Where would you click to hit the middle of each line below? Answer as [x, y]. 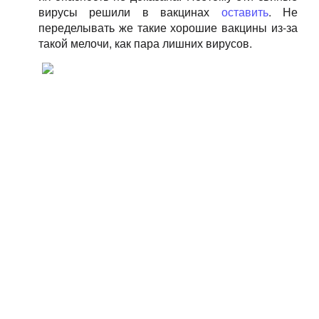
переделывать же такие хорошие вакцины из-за [168, 27]
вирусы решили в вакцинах [130, 12]
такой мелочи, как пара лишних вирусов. [145, 43]
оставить [245, 12]
